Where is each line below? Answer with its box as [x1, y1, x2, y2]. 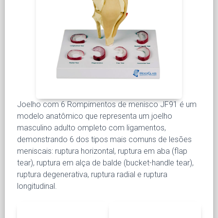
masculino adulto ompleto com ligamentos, [17, 123, 166, 132]
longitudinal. [17, 181, 57, 191]
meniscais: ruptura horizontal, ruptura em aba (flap [17, 146, 187, 156]
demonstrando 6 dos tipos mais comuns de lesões [17, 134, 192, 144]
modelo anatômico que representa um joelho [17, 111, 172, 121]
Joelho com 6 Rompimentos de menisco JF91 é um [17, 99, 197, 109]
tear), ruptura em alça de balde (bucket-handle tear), [17, 158, 194, 167]
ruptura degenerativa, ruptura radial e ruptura [17, 169, 167, 179]
